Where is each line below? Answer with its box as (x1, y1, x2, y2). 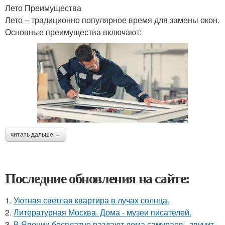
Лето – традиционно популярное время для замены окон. (5, 14, 219, 26)
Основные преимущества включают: (5, 26, 142, 38)
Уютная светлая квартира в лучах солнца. (14, 194, 169, 206)
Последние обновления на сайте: (5, 168, 190, 189)
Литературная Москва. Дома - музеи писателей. (14, 206, 191, 218)
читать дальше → (11, 131, 61, 139)
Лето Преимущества (5, 2, 81, 14)
